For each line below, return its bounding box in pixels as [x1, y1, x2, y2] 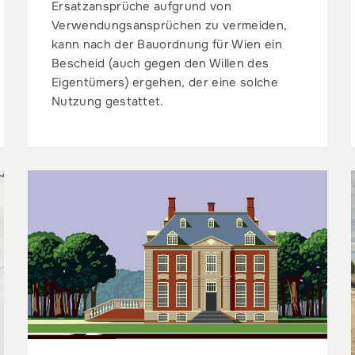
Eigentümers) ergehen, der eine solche [51, 74, 278, 91]
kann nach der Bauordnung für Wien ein [51, 36, 282, 53]
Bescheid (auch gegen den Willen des [51, 55, 269, 72]
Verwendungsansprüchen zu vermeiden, [51, 17, 288, 34]
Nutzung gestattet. [51, 94, 164, 110]
